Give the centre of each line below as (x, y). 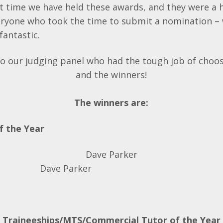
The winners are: (111, 103)
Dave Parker (111, 154)
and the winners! (111, 75)
